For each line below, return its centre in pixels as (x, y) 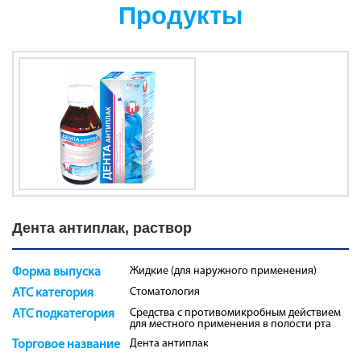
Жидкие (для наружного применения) (224, 272)
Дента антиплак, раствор (102, 228)
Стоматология (165, 293)
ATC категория (53, 294)
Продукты (180, 16)
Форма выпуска (56, 273)
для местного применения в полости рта (231, 325)
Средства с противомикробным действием (236, 313)
